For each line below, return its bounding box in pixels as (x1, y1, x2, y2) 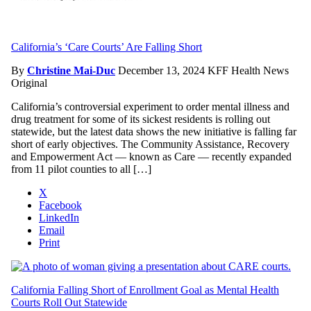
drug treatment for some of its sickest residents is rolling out (11, 112, 270, 125)
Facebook (39, 199, 82, 211)
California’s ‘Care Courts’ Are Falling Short (11, 40, 202, 53)
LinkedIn (39, 211, 79, 224)
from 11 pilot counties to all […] (11, 162, 151, 175)
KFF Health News (208, 64, 289, 76)
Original (11, 76, 47, 89)
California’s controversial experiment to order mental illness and (11, 100, 289, 112)
